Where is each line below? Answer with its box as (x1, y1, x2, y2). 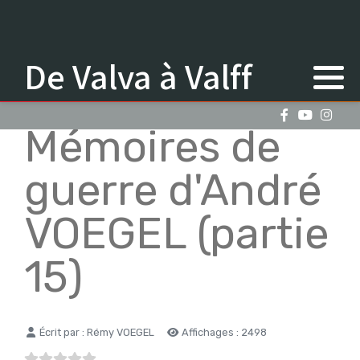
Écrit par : (37, 325, 87, 338)
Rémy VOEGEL (87, 325, 154, 338)
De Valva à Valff (24, 53, 252, 100)
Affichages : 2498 (182, 325, 267, 338)
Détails (23, 325, 62, 337)
